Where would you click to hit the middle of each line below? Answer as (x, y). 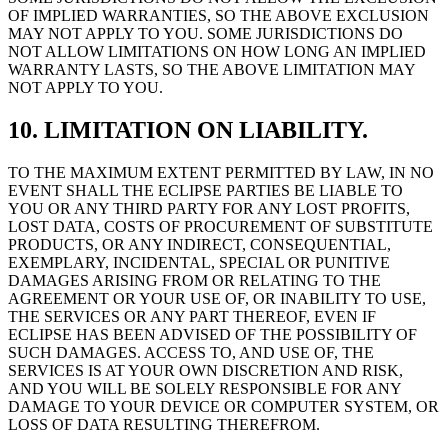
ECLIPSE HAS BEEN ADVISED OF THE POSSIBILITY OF (212, 334)
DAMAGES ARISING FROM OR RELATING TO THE (194, 280)
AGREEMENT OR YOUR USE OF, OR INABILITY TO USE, (217, 298)
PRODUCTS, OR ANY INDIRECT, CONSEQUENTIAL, (199, 244)
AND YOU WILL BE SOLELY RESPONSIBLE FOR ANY (204, 388)
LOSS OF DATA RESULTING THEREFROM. (164, 424)
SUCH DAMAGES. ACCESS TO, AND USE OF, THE (191, 352)
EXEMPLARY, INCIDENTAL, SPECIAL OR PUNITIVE (199, 262)
